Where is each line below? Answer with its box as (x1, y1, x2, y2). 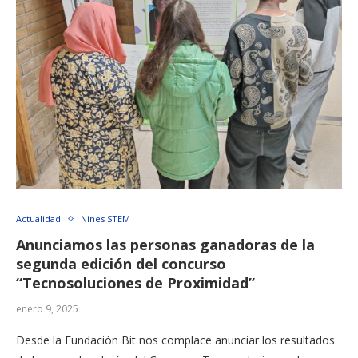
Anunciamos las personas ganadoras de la (16, 235, 315, 255)
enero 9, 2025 (16, 302, 78, 316)
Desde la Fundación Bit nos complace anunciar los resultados (16, 332, 335, 348)
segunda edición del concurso (16, 254, 226, 274)
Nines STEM (81, 213, 130, 225)
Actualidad (16, 213, 61, 225)
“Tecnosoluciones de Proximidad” (16, 273, 255, 293)
